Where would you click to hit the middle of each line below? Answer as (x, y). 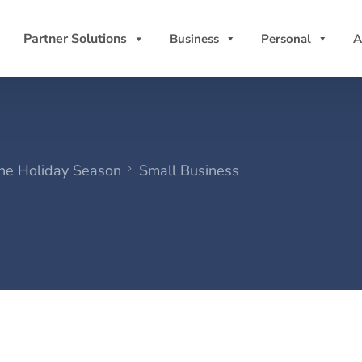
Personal (286, 38)
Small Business (189, 170)
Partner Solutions (75, 38)
